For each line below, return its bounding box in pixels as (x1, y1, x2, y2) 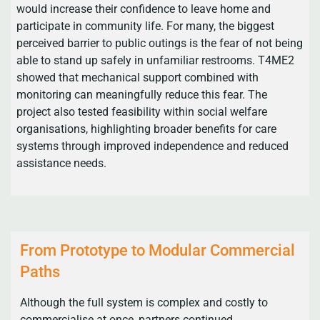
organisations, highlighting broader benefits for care (16, 122, 277, 136)
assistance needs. (16, 156, 107, 171)
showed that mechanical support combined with (16, 71, 259, 85)
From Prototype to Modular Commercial (19, 241, 295, 260)
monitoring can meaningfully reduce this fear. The (16, 88, 268, 102)
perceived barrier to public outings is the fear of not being (16, 36, 304, 51)
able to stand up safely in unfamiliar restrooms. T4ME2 (16, 54, 295, 68)
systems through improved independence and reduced (16, 139, 289, 154)
